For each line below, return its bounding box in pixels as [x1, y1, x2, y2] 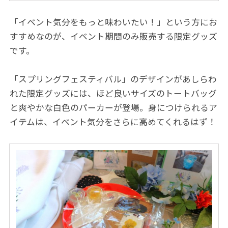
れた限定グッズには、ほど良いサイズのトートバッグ [10, 89, 217, 99]
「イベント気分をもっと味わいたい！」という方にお [10, 17, 218, 27]
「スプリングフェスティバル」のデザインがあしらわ [10, 74, 217, 85]
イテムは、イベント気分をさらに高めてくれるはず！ [10, 117, 217, 128]
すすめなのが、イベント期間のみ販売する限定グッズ [10, 31, 218, 42]
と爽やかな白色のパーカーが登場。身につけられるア [10, 103, 218, 113]
